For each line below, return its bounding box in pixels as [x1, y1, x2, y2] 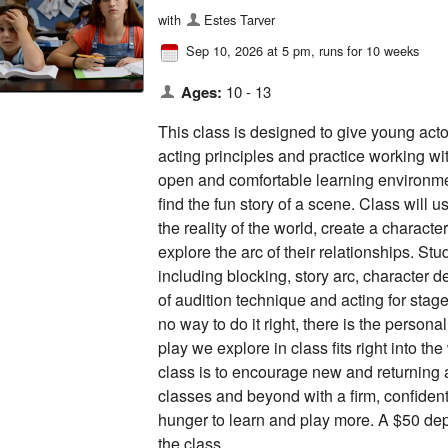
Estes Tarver [204, 9, 276, 29]
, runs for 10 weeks [311, 40, 419, 60]
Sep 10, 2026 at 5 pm [186, 40, 311, 60]
